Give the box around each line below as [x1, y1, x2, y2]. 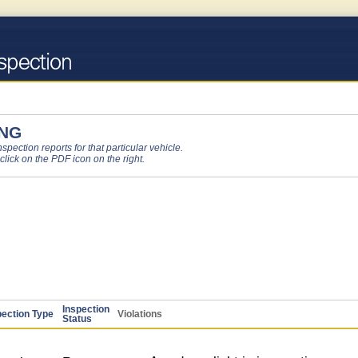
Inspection [62, 304, 109, 314]
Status [62, 314, 92, 324]
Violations [117, 309, 162, 319]
